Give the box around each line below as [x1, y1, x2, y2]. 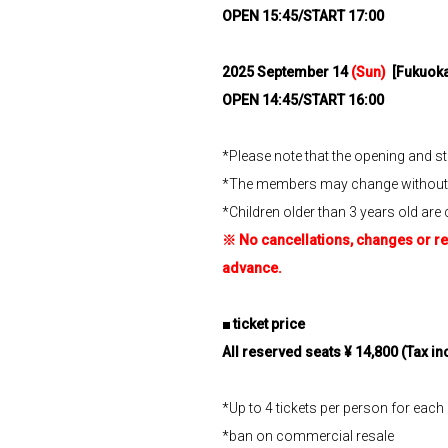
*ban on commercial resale [222, 428, 394, 444]
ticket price [233, 316, 305, 332]
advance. [222, 260, 282, 276]
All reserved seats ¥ [222, 344, 352, 360]
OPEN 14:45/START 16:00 [222, 92, 384, 108]
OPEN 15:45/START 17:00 [222, 8, 384, 24]
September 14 [257, 64, 351, 80]
